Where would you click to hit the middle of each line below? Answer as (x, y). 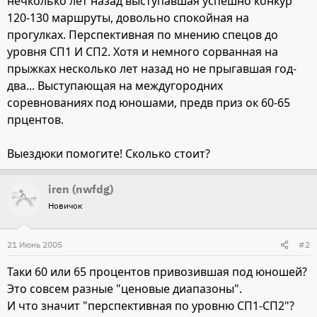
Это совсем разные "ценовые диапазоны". (125, 289)
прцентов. (35, 120)
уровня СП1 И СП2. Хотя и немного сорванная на (143, 52)
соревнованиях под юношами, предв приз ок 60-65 (149, 103)
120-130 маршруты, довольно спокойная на (128, 18)
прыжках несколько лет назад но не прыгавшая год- (152, 69)
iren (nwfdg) (81, 189)
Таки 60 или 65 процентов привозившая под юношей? (157, 272)
